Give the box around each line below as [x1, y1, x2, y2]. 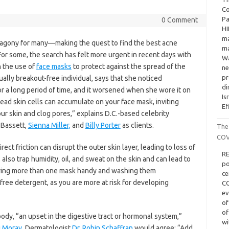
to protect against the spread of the [71, 62, 186, 71]
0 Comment [161, 16, 198, 24]
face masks [36, 62, 72, 71]
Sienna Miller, [28, 121, 71, 129]
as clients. [120, 121, 154, 129]
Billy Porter [85, 121, 121, 129]
